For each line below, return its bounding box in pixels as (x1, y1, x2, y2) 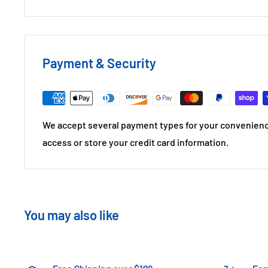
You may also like (24, 206, 119, 223)
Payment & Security (42, 54, 156, 71)
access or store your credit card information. (42, 136, 229, 148)
